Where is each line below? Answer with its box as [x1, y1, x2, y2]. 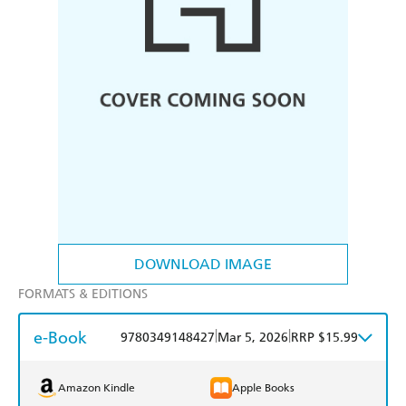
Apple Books [232, 382, 295, 395]
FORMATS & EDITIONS [18, 286, 148, 303]
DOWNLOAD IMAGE [134, 256, 272, 274]
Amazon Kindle [58, 382, 135, 395]
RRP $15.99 [291, 330, 358, 346]
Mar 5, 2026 [217, 330, 288, 346]
